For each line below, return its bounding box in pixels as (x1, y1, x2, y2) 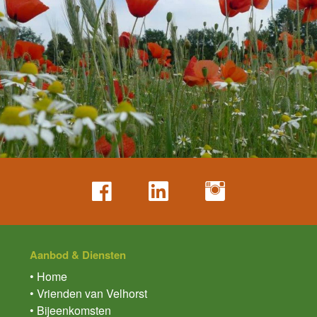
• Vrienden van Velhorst (30, 285, 147, 302)
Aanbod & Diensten (30, 247, 126, 263)
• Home (30, 268, 67, 285)
